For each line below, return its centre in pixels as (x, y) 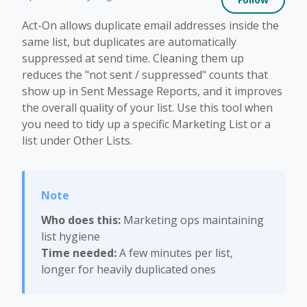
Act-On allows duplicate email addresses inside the (150, 25)
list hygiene (71, 236)
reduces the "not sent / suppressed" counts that (145, 75)
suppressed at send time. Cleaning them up (133, 58)
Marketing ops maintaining (192, 220)
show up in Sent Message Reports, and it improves (152, 91)
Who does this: (81, 220)
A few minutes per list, (175, 253)
